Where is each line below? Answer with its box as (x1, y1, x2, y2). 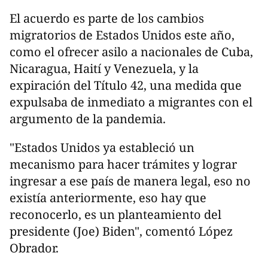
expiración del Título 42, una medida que (10, 77, 242, 93)
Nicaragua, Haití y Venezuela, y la (10, 60, 199, 77)
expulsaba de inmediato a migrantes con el (10, 93, 252, 110)
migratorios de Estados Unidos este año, (10, 26, 234, 43)
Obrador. (10, 239, 62, 256)
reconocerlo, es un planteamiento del (10, 206, 221, 223)
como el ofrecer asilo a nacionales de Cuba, (10, 43, 253, 60)
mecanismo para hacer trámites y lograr (10, 156, 237, 172)
